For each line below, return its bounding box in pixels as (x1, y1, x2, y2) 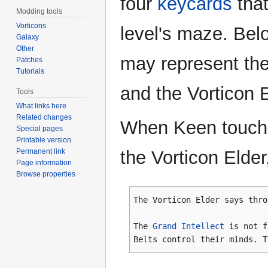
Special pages (16, 124, 63, 133)
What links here (16, 101, 67, 110)
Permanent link (16, 147, 66, 156)
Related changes (16, 112, 72, 121)
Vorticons (16, 21, 47, 30)
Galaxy (16, 32, 39, 41)
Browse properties (16, 169, 76, 178)
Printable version (16, 135, 72, 144)
